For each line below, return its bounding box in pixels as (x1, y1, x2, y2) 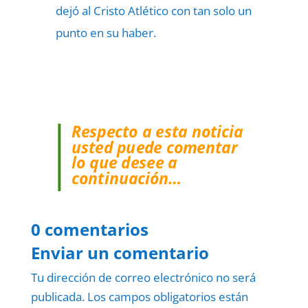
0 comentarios (30, 218, 148, 241)
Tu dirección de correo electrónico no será (30, 269, 256, 285)
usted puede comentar (71, 136, 237, 157)
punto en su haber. (55, 25, 156, 41)
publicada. (30, 289, 85, 305)
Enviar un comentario (30, 241, 209, 264)
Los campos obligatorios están (87, 289, 248, 305)
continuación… (71, 167, 181, 189)
